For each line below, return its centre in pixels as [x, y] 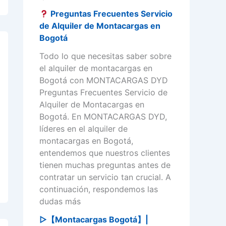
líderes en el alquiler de [83, 129]
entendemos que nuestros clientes [105, 153]
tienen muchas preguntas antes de [105, 165]
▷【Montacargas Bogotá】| [94, 220]
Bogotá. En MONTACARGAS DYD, [103, 117]
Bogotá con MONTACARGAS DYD [104, 80]
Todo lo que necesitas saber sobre [105, 56]
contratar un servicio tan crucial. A [105, 177]
